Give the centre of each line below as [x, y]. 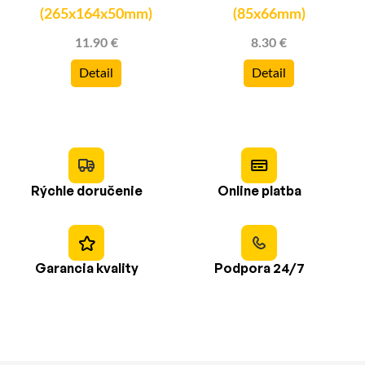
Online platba [259, 191]
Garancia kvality [86, 268]
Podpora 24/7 [259, 268]
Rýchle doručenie [86, 191]
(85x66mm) [269, 15]
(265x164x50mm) [96, 15]
